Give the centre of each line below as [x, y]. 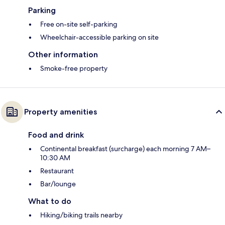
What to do [50, 201]
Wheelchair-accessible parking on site [99, 37]
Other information [63, 55]
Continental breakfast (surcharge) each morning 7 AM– [125, 149]
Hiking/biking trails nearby [81, 215]
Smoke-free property [74, 69]
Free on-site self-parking [79, 24]
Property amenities [61, 112]
